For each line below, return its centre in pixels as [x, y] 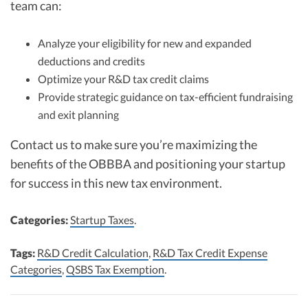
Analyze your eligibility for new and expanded [145, 43]
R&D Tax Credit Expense [210, 252]
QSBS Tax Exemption [115, 269]
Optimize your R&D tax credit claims [123, 78]
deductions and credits [91, 60]
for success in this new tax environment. [116, 183]
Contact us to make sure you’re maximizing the [134, 144]
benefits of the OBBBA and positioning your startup [148, 163]
